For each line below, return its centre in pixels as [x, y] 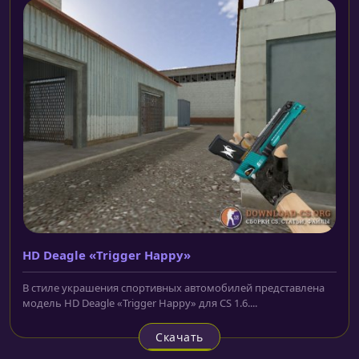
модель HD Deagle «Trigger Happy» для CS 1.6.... [140, 303]
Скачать [179, 337]
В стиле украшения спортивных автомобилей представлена [173, 288]
